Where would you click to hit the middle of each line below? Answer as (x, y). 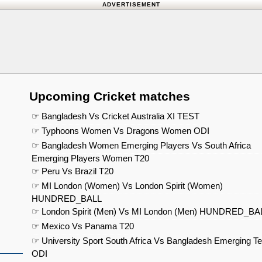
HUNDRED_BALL (67, 198)
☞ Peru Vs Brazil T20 (73, 171)
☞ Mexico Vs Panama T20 (83, 226)
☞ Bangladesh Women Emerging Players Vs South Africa (141, 145)
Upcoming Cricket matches (110, 96)
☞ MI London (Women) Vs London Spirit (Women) (127, 185)
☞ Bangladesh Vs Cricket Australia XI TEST (116, 116)
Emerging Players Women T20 (90, 158)
